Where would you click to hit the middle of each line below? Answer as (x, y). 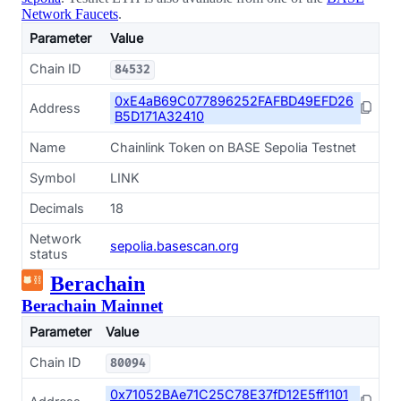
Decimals (57, 208)
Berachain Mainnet (92, 306)
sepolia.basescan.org (175, 246)
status (49, 254)
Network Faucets (70, 14)
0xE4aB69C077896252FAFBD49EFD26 (234, 101)
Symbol (52, 178)
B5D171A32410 (159, 116)
